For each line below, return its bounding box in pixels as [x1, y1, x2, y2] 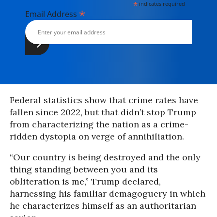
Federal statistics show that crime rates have [10, 94, 198, 106]
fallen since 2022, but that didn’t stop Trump [10, 107, 196, 118]
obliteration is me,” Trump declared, [10, 176, 161, 187]
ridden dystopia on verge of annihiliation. [10, 131, 184, 142]
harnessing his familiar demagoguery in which [10, 188, 205, 199]
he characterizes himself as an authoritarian [10, 200, 196, 211]
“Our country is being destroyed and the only [10, 152, 201, 163]
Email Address [25, 9, 79, 19]
